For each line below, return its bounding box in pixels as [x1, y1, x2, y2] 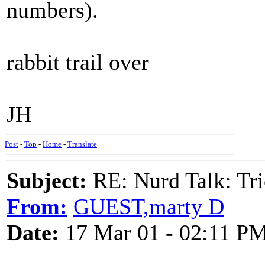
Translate [67, 140, 97, 148]
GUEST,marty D [73, 194, 224, 219]
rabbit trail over [7, 50, 149, 75]
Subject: [7, 168, 87, 193]
